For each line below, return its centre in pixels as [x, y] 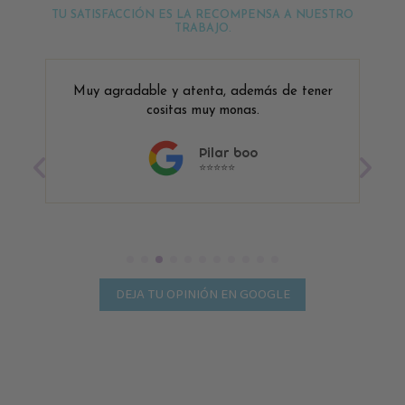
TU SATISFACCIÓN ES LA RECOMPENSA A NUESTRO [202, 16]
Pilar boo [228, 153]
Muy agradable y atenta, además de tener [202, 92]
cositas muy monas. [202, 111]
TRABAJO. [202, 29]
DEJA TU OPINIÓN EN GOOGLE [202, 295]
